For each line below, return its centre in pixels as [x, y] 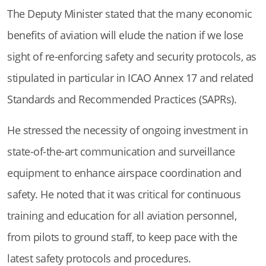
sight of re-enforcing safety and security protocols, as [132, 57]
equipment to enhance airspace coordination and [124, 173]
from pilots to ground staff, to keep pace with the [122, 237]
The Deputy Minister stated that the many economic [130, 14]
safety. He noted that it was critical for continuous [124, 194]
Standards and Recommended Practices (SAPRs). [122, 99]
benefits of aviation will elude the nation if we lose [125, 35]
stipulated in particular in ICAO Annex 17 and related [130, 78]
